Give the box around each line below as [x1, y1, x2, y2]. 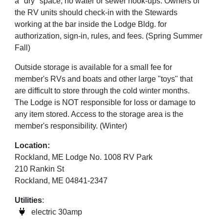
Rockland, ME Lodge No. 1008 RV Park [15, 153, 153, 161]
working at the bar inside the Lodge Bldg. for [15, 20, 167, 28]
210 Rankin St [15, 165, 64, 173]
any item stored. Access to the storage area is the [15, 110, 183, 118]
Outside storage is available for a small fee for [15, 63, 172, 71]
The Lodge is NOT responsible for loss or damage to [15, 98, 196, 107]
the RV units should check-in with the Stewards [15, 8, 177, 17]
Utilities [15, 196, 42, 204]
